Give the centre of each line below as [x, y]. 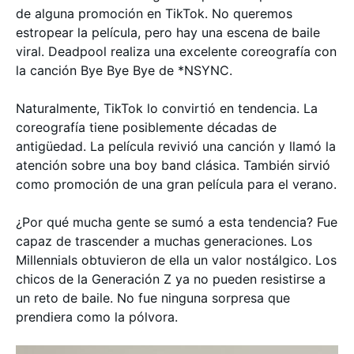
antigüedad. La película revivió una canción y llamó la [176, 146]
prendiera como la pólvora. [97, 317]
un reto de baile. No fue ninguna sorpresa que [153, 298]
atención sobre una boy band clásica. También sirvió [173, 165]
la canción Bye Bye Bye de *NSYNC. [124, 70]
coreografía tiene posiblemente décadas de [146, 127]
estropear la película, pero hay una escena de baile [168, 32]
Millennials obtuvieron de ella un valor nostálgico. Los [176, 260]
